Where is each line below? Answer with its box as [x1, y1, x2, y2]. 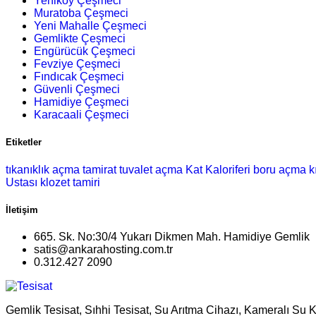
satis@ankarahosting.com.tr [34, 243, 173, 255]
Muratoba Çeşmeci [34, 7, 128, 20]
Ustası [6, 176, 37, 188]
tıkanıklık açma [6, 163, 80, 176]
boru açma [253, 163, 306, 176]
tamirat [83, 163, 116, 176]
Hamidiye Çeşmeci [34, 96, 129, 109]
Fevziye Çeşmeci [34, 58, 121, 71]
